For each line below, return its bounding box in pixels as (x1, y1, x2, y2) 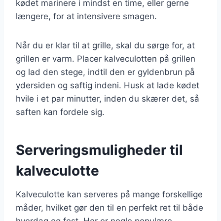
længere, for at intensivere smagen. (16, 11, 157, 21)
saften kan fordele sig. (16, 107, 105, 117)
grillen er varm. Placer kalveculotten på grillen (16, 53, 195, 64)
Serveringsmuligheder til (16, 141, 183, 158)
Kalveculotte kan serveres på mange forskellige (16, 189, 203, 199)
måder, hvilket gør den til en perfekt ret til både (16, 202, 203, 213)
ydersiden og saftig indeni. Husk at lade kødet (16, 80, 199, 90)
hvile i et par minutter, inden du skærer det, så (16, 93, 199, 104)
